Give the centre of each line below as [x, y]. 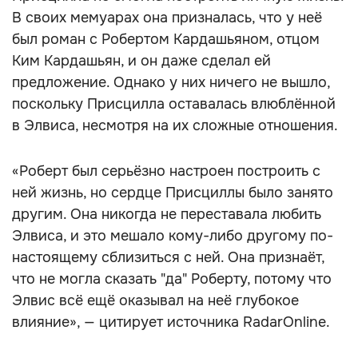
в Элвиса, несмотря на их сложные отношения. [175, 125]
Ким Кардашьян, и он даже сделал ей [141, 61]
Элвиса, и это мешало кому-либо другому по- [173, 236]
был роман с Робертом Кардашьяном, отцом [166, 39]
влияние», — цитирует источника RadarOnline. [171, 322]
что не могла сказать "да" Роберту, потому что [172, 279]
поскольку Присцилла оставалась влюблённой [174, 104]
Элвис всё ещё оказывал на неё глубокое [155, 300]
